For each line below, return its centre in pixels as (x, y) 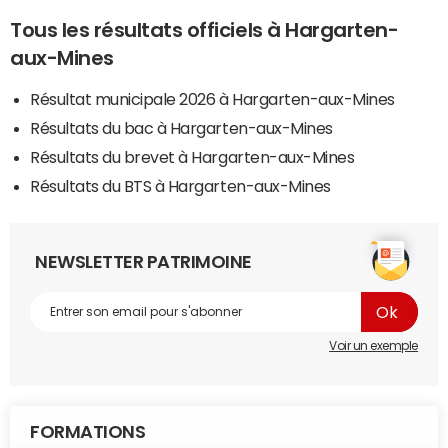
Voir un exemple (373, 346)
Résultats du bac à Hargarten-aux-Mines (181, 128)
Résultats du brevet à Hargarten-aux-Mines (192, 157)
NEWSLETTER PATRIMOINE (143, 262)
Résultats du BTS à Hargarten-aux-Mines (180, 186)
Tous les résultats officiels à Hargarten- (204, 30)
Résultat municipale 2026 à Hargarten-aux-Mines (212, 99)
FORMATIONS (88, 432)
